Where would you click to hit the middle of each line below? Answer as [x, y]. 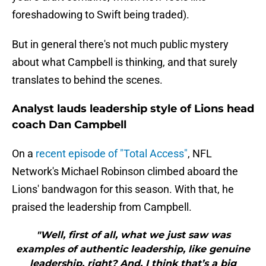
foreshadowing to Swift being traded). [101, 15]
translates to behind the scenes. [87, 80]
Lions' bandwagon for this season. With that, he [123, 189]
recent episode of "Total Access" [112, 154]
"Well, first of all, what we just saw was [133, 235]
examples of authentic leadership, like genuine [133, 249]
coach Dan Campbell [69, 125]
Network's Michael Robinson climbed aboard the [125, 172]
